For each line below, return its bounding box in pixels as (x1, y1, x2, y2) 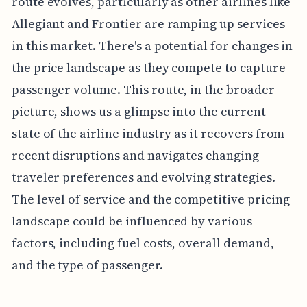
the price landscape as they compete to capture (11, 58, 286, 76)
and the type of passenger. (11, 256, 163, 273)
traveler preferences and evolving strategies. (11, 168, 275, 186)
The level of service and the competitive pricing (11, 190, 290, 208)
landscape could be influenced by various (11, 212, 252, 230)
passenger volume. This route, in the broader (11, 80, 275, 98)
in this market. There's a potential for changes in (11, 36, 293, 54)
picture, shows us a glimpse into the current (11, 102, 266, 120)
